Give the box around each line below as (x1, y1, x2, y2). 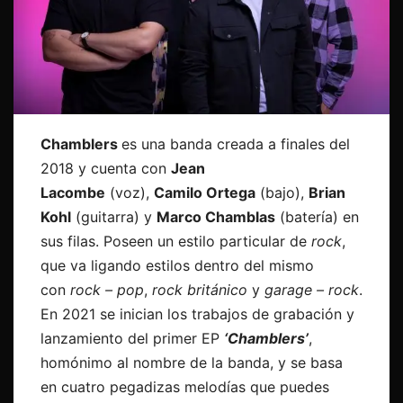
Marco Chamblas (157, 208, 275, 227)
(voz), (105, 184, 154, 202)
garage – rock (264, 281, 359, 300)
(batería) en (275, 208, 359, 227)
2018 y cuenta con (40, 159, 171, 178)
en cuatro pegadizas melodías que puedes (40, 378, 329, 397)
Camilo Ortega (154, 184, 255, 202)
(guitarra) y (71, 208, 157, 227)
